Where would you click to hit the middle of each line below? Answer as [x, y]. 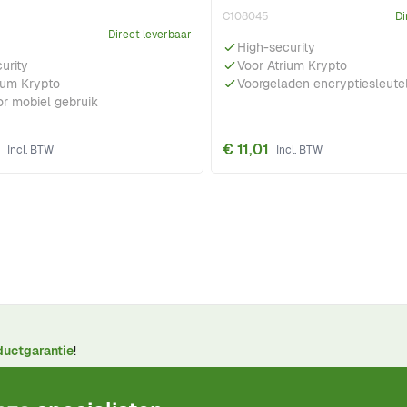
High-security [276, 48]
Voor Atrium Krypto [292, 66]
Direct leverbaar [150, 35]
